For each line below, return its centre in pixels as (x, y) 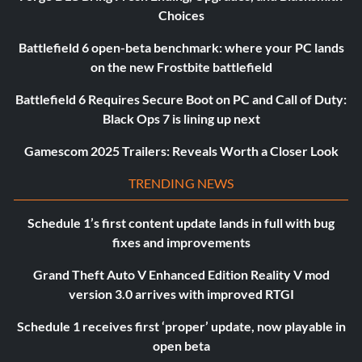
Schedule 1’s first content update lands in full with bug (181, 223)
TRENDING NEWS (181, 183)
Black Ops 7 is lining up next (181, 119)
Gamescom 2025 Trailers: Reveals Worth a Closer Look (181, 151)
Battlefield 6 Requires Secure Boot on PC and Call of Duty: (181, 99)
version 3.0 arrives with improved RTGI (181, 294)
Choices (181, 15)
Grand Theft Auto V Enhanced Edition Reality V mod (181, 275)
